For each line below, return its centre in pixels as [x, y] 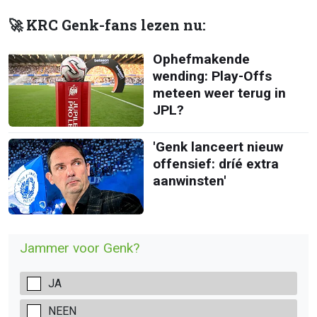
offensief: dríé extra [215, 163]
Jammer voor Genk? [80, 248]
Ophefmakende [201, 59]
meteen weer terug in [219, 93]
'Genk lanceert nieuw [218, 146]
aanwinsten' [189, 180]
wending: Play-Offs [212, 76]
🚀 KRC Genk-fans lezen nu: [107, 25]
